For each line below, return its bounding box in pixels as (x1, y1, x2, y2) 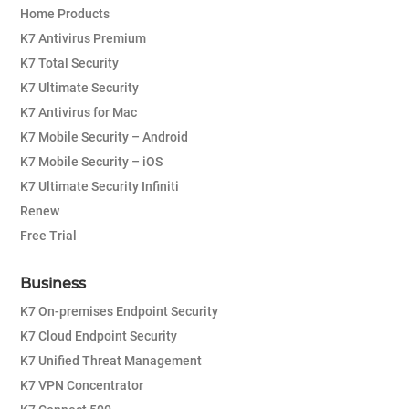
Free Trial (20, 228, 77, 244)
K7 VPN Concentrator (20, 378, 143, 393)
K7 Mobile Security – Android (20, 130, 188, 145)
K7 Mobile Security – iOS (20, 154, 163, 170)
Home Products (20, 6, 110, 22)
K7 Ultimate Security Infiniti (20, 179, 179, 194)
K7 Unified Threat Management (20, 353, 202, 369)
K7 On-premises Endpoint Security (20, 304, 218, 320)
